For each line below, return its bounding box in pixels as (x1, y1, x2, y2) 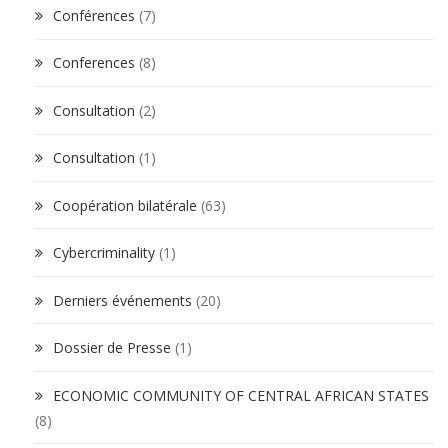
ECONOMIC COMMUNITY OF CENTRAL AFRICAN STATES (53, 385, 429, 405)
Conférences (53, 6, 135, 25)
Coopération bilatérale (53, 195, 197, 215)
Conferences (53, 53, 135, 73)
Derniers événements (53, 290, 192, 310)
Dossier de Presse (53, 338, 171, 358)
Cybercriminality (53, 243, 155, 263)
